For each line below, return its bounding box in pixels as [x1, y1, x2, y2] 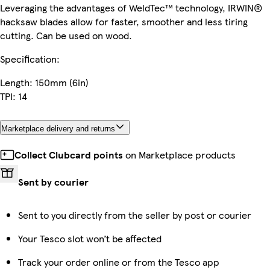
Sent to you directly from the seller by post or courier [18, 207, 251, 222]
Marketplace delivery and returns [1, 124, 115, 133]
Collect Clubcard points [14, 147, 123, 162]
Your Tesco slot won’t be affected [18, 231, 162, 245]
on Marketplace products [123, 147, 236, 162]
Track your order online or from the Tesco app [18, 254, 219, 269]
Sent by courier [18, 174, 89, 189]
